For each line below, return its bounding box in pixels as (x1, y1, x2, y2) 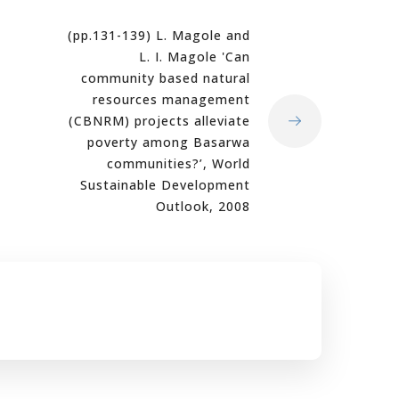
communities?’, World (107, 155, 250, 172)
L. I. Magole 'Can (139, 48, 250, 65)
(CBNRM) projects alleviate (69, 112, 250, 129)
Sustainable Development (80, 176, 250, 193)
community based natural (81, 69, 250, 86)
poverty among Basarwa (87, 134, 250, 151)
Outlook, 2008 (156, 198, 250, 215)
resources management (93, 91, 250, 108)
